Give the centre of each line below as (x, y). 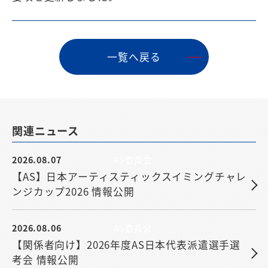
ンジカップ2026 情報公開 (73, 192)
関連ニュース (46, 131)
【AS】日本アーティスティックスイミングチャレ (130, 177)
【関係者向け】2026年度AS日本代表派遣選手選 (127, 245)
